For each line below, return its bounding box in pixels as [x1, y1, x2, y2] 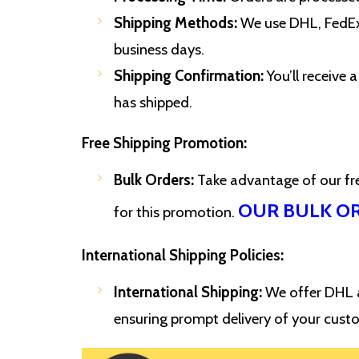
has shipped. [114, 93, 192, 112]
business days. [114, 40, 204, 59]
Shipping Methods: [114, 14, 237, 33]
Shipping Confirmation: [114, 67, 264, 86]
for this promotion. [114, 203, 238, 222]
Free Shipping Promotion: [82, 134, 247, 153]
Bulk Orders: [114, 171, 194, 190]
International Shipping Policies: [82, 246, 284, 265]
